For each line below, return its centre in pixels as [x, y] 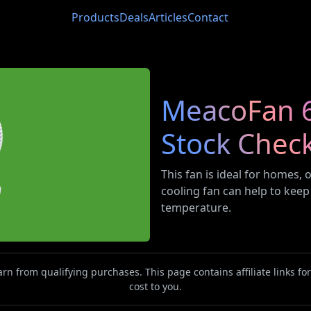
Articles [168, 17]
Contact [208, 17]
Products [95, 17]
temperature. [196, 208]
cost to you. [155, 286]
